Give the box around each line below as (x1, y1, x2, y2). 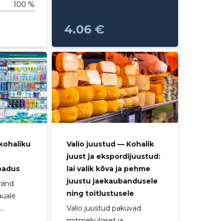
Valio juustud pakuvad (66, 204, 141, 213)
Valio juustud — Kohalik (66, 140, 154, 149)
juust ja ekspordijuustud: (66, 152, 160, 161)
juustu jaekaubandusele (66, 177, 158, 186)
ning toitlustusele (66, 189, 134, 198)
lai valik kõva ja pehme (66, 164, 150, 174)
